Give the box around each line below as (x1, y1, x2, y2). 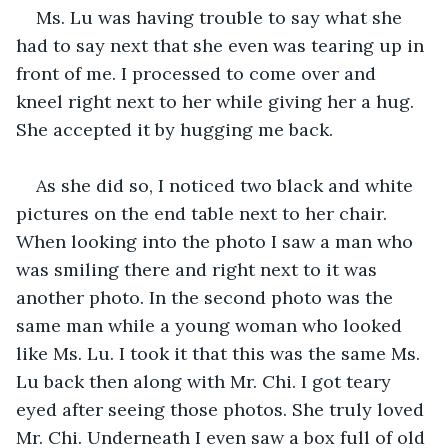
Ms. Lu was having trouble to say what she (36, 5, 407, 29)
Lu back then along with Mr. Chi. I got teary (16, 369, 396, 393)
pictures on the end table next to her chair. (16, 201, 392, 225)
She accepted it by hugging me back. (16, 117, 338, 141)
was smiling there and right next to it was (16, 257, 382, 281)
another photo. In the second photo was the (16, 285, 398, 309)
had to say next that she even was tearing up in (16, 33, 429, 57)
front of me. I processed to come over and (16, 61, 381, 85)
